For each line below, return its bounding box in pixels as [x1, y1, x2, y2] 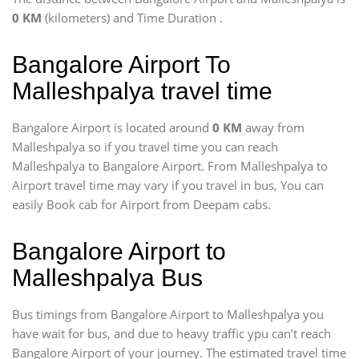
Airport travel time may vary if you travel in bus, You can [12, 177, 324, 193]
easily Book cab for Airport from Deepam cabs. [12, 196, 271, 212]
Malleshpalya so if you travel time [12, 139, 201, 155]
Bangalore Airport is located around [12, 119, 212, 135]
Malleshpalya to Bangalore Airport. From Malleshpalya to [12, 158, 328, 174]
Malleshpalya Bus [12, 264, 203, 291]
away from [245, 119, 305, 135]
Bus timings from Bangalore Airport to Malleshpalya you [12, 306, 324, 322]
